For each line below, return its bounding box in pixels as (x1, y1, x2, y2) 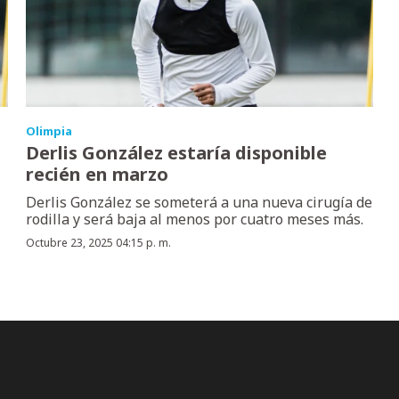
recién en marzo (26, 162, 169, 187)
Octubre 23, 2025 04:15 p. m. (26, 235, 172, 251)
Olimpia (26, 123, 73, 140)
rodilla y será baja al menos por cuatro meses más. (26, 209, 364, 230)
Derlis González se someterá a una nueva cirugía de (26, 192, 373, 213)
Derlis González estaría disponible (26, 141, 328, 166)
